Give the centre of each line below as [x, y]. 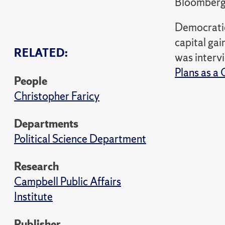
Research [36, 166]
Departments [46, 124]
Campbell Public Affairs [68, 182]
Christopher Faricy [57, 96]
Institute [33, 197]
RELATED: [41, 53]
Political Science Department [80, 139]
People [31, 81]
